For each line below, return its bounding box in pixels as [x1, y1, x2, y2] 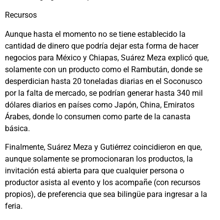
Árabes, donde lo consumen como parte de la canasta [5, 111, 191, 121]
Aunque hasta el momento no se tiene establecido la [5, 29, 186, 39]
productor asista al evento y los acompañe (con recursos [5, 178, 200, 188]
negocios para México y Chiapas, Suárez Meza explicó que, [5, 53, 209, 62]
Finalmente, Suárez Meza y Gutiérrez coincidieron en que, [5, 142, 202, 152]
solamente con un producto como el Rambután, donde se [5, 64, 202, 74]
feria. [5, 201, 23, 211]
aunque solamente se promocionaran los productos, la [5, 154, 193, 164]
